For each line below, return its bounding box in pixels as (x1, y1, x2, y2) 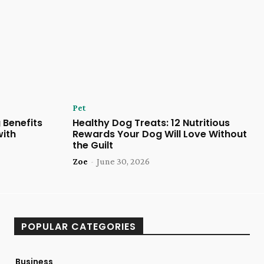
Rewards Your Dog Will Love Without (72, 127, 247, 141)
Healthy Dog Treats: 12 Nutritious (72, 115, 230, 130)
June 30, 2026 (96, 156, 150, 166)
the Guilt (72, 138, 113, 152)
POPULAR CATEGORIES (21, 219, 136, 233)
